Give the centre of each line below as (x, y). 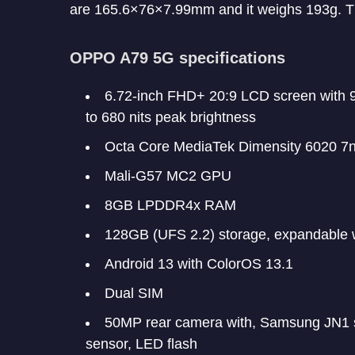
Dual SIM (134, 294)
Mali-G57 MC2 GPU (168, 176)
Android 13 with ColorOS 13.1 (199, 264)
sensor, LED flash (141, 344)
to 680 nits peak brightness (171, 118)
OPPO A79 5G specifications (177, 58)
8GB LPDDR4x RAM (170, 206)
